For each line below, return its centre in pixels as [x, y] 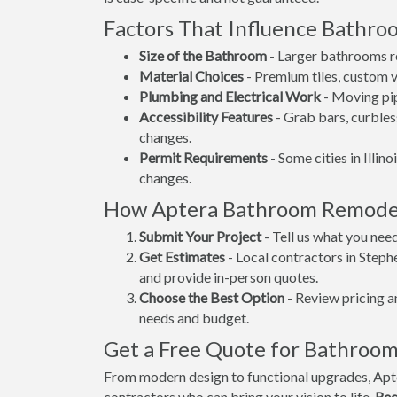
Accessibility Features [206, 117]
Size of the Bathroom [203, 55]
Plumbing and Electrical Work [230, 96]
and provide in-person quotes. [229, 277]
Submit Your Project [200, 236]
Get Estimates [182, 257]
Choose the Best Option [212, 297]
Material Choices [191, 76]
